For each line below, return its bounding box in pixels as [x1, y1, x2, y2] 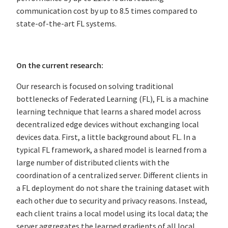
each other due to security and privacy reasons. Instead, [16, 195, 207, 206]
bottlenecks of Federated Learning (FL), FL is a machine [16, 94, 209, 104]
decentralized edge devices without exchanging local [16, 119, 199, 130]
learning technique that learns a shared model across [16, 106, 201, 117]
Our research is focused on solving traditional [16, 81, 174, 92]
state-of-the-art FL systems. [16, 18, 117, 29]
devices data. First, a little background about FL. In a [16, 132, 196, 142]
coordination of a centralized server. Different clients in [16, 170, 208, 181]
